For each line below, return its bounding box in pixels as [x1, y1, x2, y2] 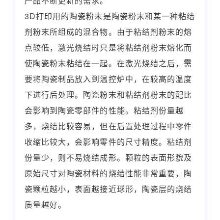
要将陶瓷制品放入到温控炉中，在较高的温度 [25, 73, 192, 84]
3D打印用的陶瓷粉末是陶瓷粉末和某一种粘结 [25, 10, 195, 22]
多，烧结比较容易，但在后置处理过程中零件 [25, 120, 192, 132]
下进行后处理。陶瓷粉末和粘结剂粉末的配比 [25, 88, 192, 100]
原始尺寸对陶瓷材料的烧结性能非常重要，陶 [25, 167, 192, 179]
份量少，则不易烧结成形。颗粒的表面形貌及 [25, 151, 192, 163]
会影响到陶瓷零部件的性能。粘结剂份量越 [25, 104, 184, 116]
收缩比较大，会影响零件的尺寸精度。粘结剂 [25, 136, 192, 147]
